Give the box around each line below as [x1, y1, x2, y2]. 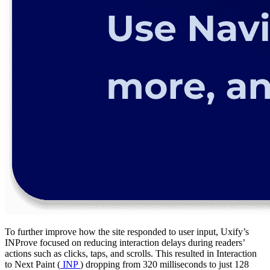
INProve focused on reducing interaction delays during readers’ [5, 237, 245, 248]
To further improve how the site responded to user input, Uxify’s [5, 226, 249, 237]
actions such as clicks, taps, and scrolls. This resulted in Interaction [5, 248, 257, 259]
